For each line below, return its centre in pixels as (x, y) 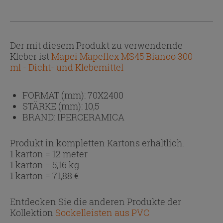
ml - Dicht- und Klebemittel (67, 67)
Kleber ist (31, 56)
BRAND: (40, 117)
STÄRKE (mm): (54, 106)
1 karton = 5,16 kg (45, 165)
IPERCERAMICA (91, 117)
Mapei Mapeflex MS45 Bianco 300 (122, 56)
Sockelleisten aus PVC (102, 212)
